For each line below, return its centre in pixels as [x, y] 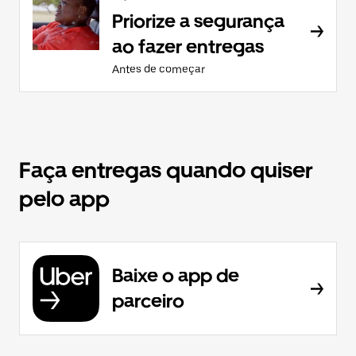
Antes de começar [159, 69]
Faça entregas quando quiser [166, 170]
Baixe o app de [176, 275]
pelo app [64, 199]
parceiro [148, 301]
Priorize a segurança [198, 21]
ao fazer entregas [188, 46]
